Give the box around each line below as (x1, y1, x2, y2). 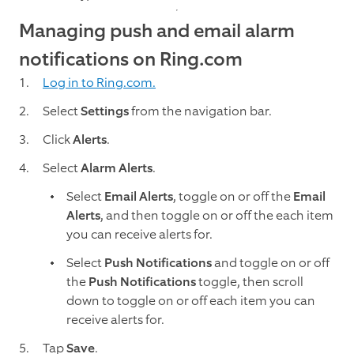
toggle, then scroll (198, 273, 303, 291)
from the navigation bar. (129, 103, 272, 120)
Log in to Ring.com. (43, 74, 156, 92)
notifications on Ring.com (19, 47, 243, 73)
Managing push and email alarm (19, 18, 295, 44)
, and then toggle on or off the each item (100, 207, 333, 224)
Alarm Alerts (81, 160, 153, 177)
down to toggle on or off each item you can (66, 292, 315, 310)
